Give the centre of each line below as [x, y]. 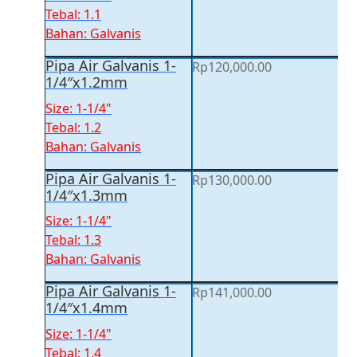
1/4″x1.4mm [86, 308]
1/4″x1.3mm [86, 195]
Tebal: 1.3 [73, 240]
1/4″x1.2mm [86, 82]
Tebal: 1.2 [73, 127]
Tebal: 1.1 [73, 14]
